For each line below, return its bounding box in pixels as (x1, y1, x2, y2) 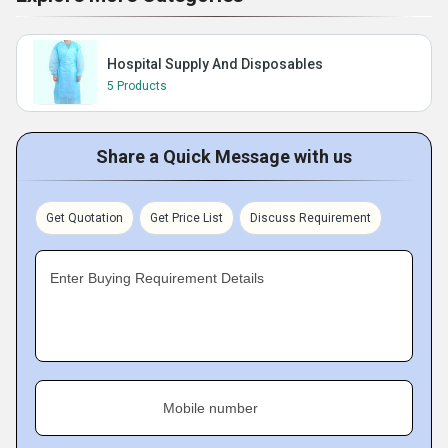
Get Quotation (46, 211, 123, 225)
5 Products (107, 79, 167, 93)
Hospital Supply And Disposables (107, 56, 323, 72)
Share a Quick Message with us (96, 146, 352, 167)
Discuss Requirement (250, 211, 371, 225)
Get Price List (150, 211, 223, 225)
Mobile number (163, 400, 258, 416)
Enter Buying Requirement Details (50, 270, 264, 286)
